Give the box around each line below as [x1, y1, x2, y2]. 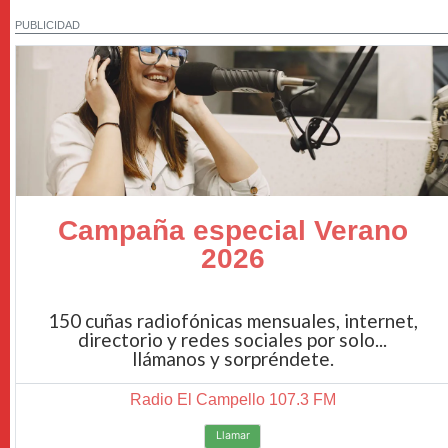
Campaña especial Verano [57, 215, 408, 247]
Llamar [215, 429, 250, 443]
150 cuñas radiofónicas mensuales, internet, [47, 308, 418, 332]
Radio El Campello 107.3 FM [129, 390, 336, 408]
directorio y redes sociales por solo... [78, 327, 388, 351]
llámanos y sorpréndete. [131, 346, 334, 370]
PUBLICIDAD [15, 18, 81, 31]
